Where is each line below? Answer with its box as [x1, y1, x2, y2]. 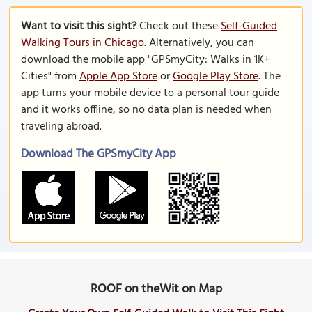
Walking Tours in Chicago [21, 34, 144, 52]
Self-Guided [221, 17, 277, 36]
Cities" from [21, 68, 79, 86]
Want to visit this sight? [21, 17, 136, 36]
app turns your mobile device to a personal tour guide [21, 84, 279, 102]
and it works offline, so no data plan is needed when [21, 101, 272, 119]
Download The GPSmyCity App [21, 145, 176, 164]
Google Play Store [173, 68, 258, 86]
